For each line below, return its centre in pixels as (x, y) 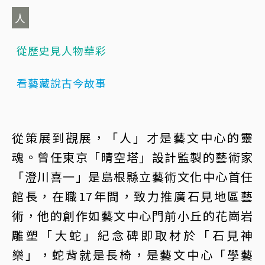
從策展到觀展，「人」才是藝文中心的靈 (132, 138)
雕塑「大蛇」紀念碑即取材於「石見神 (132, 235)
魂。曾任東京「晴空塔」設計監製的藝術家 (132, 157)
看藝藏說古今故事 (62, 83)
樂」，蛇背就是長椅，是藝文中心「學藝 (132, 255)
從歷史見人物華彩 (62, 51)
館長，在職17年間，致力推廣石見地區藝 (132, 196)
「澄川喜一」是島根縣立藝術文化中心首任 (132, 177)
